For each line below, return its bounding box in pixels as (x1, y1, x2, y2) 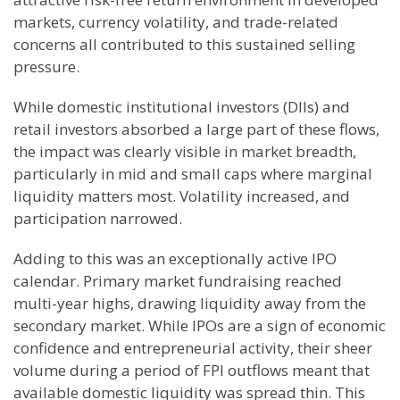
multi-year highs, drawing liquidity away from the (13, 293, 366, 313)
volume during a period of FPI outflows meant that (13, 360, 370, 380)
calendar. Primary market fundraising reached (13, 271, 342, 291)
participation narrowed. (13, 208, 182, 229)
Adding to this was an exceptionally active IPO (13, 248, 337, 269)
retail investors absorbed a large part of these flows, (13, 119, 379, 139)
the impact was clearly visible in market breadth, (13, 141, 356, 162)
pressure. (13, 56, 79, 77)
